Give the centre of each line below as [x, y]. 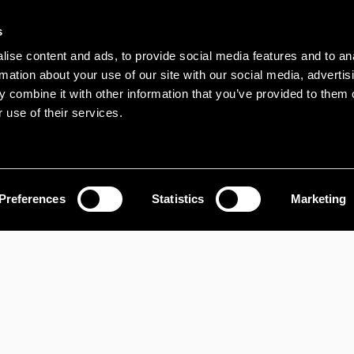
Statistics [178, 199]
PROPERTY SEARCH [177, 231]
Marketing [318, 199]
